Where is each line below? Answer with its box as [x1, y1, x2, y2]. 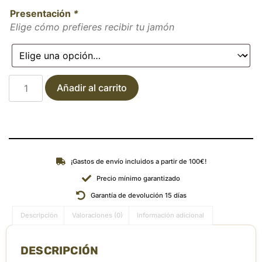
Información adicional [137, 211, 205, 219]
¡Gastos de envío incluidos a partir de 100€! [70, 157, 206, 166]
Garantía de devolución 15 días [90, 191, 187, 199]
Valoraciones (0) [72, 211, 123, 219]
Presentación [10, 8, 73, 20]
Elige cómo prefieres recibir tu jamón [10, 20, 174, 33]
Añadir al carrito [57, 81, 127, 94]
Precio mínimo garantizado [96, 174, 180, 182]
